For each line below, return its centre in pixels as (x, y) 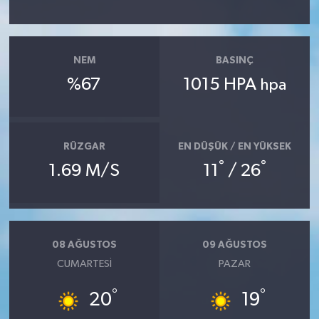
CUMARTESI (84, 264)
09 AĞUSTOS (235, 245)
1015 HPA (222, 85)
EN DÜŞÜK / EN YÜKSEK (235, 146)
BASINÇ (235, 60)
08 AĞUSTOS (84, 245)
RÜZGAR (84, 146)
